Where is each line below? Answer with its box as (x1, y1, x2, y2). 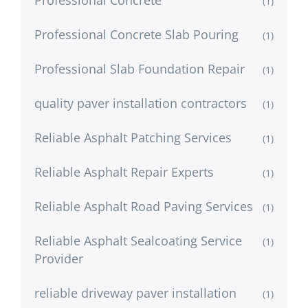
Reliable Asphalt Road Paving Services (34, 197, 253, 214)
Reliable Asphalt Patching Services (34, 129, 232, 146)
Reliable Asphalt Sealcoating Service (34, 232, 242, 249)
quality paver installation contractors (34, 94, 247, 111)
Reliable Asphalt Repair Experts (34, 163, 214, 180)
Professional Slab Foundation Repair (34, 60, 245, 77)
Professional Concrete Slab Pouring (34, 25, 239, 43)
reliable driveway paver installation (34, 284, 236, 301)
